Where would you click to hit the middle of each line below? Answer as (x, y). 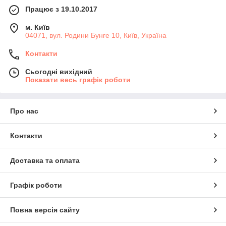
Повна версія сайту (45, 210)
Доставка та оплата (45, 160)
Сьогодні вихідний (59, 71)
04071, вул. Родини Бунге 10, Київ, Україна (96, 35)
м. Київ (38, 27)
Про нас (24, 111)
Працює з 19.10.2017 (61, 9)
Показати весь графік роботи (78, 79)
